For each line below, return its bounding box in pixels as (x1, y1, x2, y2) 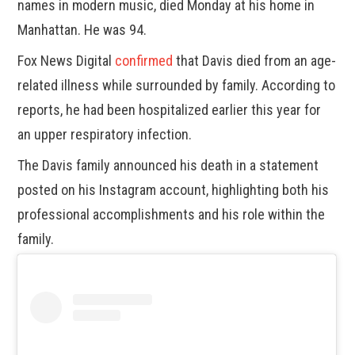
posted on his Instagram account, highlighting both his (17, 181, 330, 199)
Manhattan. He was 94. (17, 21, 147, 39)
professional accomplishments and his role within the (17, 206, 326, 223)
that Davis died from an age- (173, 52, 337, 70)
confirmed (115, 52, 174, 70)
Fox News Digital (17, 52, 116, 70)
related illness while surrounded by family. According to (17, 77, 336, 94)
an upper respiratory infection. (17, 126, 193, 143)
